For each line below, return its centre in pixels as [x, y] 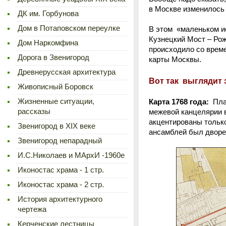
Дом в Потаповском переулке [69, 28]
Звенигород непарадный [60, 141]
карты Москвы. [175, 59]
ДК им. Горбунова [48, 14]
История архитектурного [60, 199]
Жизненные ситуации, [56, 101]
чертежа [32, 209]
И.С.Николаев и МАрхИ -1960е [71, 155]
